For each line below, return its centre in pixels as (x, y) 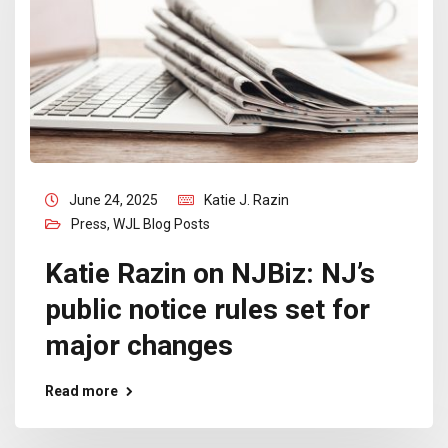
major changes (139, 345)
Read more (81, 391)
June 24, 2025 (113, 200)
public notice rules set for (207, 309)
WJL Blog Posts (161, 224)
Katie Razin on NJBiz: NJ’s (210, 273)
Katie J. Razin (246, 200)
